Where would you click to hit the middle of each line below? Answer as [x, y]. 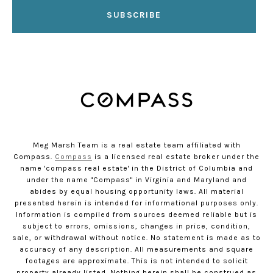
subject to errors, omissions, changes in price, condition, [136, 226]
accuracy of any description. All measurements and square [136, 250]
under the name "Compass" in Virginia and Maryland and [136, 180]
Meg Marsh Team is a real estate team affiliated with [136, 145]
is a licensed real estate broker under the [176, 157]
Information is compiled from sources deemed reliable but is [136, 215]
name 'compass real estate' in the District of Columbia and [136, 168]
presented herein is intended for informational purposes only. [136, 203]
